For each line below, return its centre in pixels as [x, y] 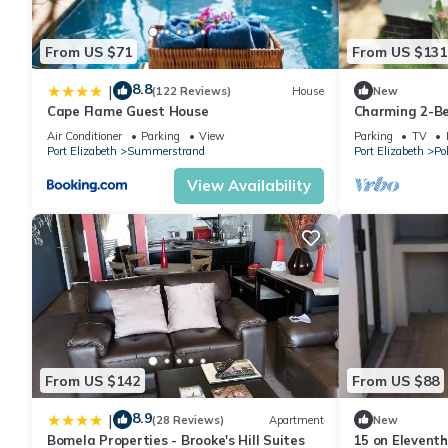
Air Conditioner [84, 136]
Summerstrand [166, 151]
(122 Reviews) [191, 90]
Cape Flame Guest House [128, 111]
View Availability [248, 186]
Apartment [296, 419]
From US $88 [395, 380]
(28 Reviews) [188, 419]
